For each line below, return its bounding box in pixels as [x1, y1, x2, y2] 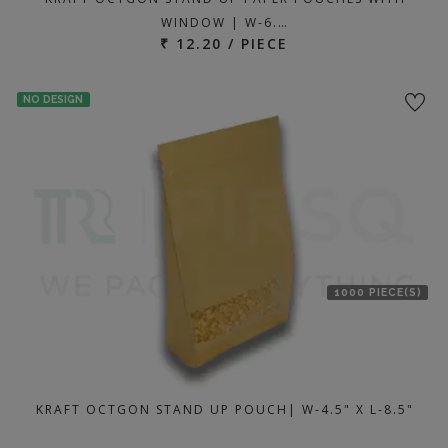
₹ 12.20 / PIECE [160, 33, 288, 53]
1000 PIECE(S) [333, 285, 422, 298]
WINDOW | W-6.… [161, 13, 289, 31]
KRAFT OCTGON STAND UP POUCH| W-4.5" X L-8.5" [36, 401, 414, 418]
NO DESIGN [23, 92, 84, 105]
